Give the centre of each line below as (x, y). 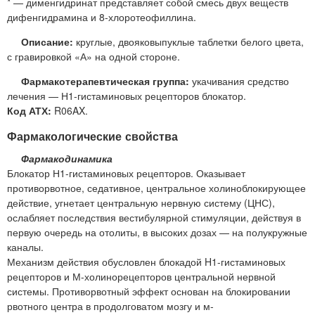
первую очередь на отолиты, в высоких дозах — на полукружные (157, 232)
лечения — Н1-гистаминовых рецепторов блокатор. (127, 96)
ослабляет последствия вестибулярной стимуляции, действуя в (154, 217)
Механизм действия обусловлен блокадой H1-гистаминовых (146, 261)
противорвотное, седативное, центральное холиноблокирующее (156, 187)
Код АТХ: (29, 111)
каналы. (25, 246)
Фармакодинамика (67, 158)
